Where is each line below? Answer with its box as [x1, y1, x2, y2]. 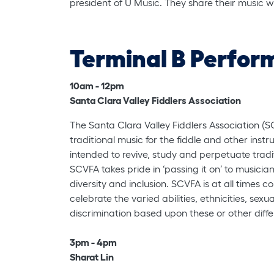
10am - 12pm [70, 80, 124, 91]
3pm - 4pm [70, 236, 117, 248]
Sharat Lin [70, 251, 114, 262]
